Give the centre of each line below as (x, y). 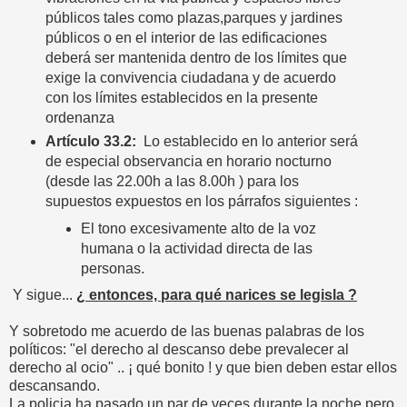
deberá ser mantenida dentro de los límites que (196, 58)
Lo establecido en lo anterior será (247, 142)
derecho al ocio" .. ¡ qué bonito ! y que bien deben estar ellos (203, 368)
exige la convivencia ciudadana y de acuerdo (190, 78)
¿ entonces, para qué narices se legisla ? (217, 295)
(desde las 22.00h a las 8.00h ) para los (172, 182)
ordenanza (79, 118)
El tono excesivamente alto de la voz (199, 229)
